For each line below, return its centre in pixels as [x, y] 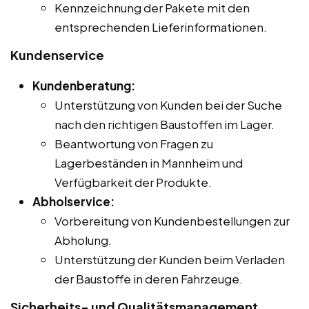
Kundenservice [57, 54]
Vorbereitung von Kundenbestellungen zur [172, 220]
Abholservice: [73, 201]
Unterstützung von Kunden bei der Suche [168, 104]
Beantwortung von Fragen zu [134, 143]
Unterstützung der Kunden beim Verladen [170, 259]
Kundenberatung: [84, 85]
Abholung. [83, 240]
